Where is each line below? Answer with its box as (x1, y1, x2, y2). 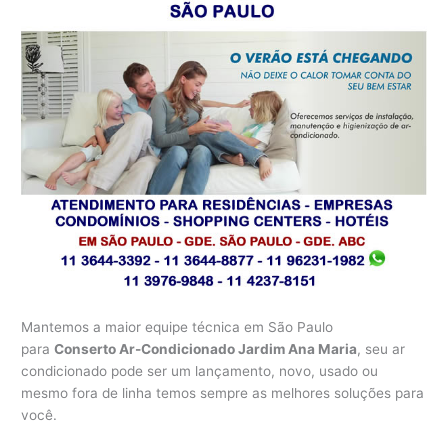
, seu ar (357, 341, 406, 358)
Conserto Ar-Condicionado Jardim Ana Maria (54, 341, 358, 358)
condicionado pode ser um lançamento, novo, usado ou (21, 363, 379, 380)
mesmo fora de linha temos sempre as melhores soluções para (21, 385, 425, 402)
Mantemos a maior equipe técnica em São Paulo (21, 319, 334, 336)
